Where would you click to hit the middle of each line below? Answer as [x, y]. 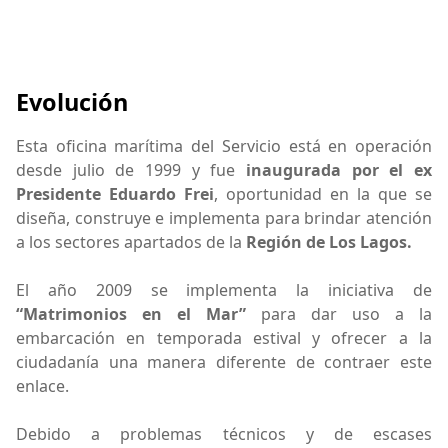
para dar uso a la [339, 314]
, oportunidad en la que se [323, 194]
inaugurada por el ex [339, 170]
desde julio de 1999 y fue [131, 170]
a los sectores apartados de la [131, 242]
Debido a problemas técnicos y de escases [224, 434]
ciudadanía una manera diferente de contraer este [224, 362]
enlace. [42, 386]
